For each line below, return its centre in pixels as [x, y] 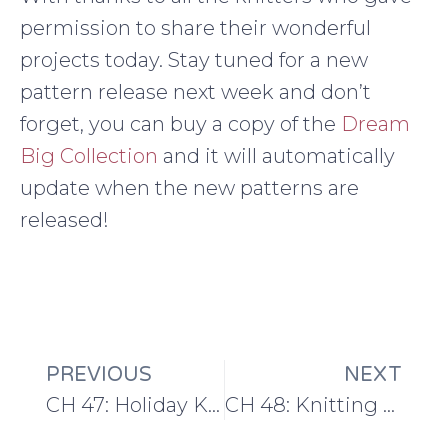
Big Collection [89, 156]
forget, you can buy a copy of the [180, 124]
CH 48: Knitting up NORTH [388, 404]
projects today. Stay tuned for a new [194, 60]
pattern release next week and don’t [195, 92]
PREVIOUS [99, 374]
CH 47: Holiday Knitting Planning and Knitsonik [214, 404]
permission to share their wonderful [195, 28]
